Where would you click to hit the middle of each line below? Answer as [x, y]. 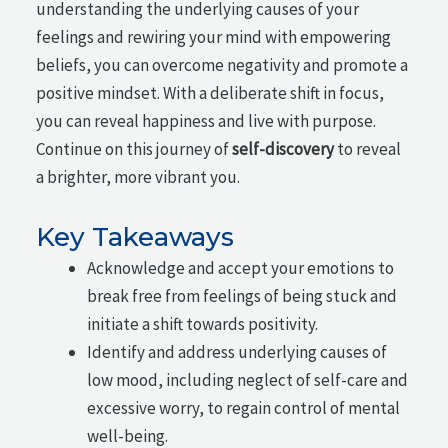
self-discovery [283, 149]
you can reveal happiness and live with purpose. [206, 121]
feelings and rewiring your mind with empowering [214, 37]
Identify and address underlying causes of [237, 351]
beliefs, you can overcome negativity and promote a [222, 65]
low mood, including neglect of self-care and [248, 379]
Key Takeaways [135, 236]
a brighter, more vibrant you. [138, 177]
